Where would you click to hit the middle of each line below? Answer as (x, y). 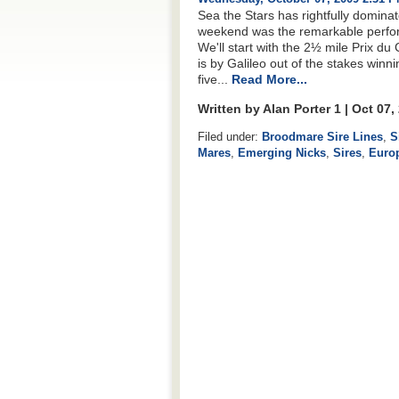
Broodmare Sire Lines (322, 136)
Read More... (269, 80)
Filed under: (230, 136)
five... (215, 80)
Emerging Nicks (282, 152)
